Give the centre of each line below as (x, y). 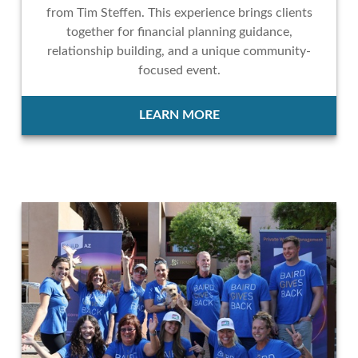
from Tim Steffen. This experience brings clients (179, 13)
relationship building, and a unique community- (179, 52)
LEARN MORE (179, 115)
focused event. (179, 71)
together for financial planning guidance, (179, 32)
